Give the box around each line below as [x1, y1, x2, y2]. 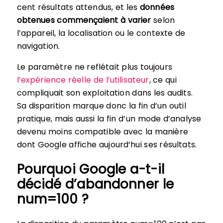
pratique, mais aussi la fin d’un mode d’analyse [16, 112, 202, 124]
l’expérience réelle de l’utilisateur [16, 74, 149, 86]
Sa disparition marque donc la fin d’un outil [16, 100, 186, 111]
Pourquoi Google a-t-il [16, 160, 164, 179]
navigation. [16, 40, 60, 52]
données [139, 1, 174, 13]
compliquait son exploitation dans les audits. [16, 87, 193, 99]
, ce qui [149, 74, 177, 86]
